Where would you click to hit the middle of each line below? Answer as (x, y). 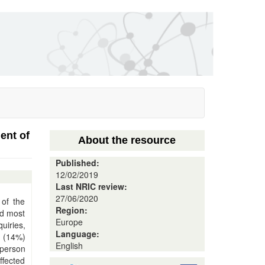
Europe (69, 222)
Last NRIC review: (92, 186)
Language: (78, 234)
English (69, 245)
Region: (72, 210)
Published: (78, 163)
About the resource (127, 140)
